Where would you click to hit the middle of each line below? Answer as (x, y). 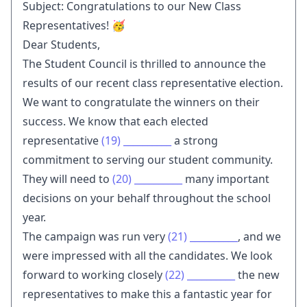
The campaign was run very (95, 236)
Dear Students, (61, 44)
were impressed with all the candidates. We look (148, 255)
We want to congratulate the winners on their (141, 102)
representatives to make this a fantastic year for (147, 294)
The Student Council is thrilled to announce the (144, 63)
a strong (195, 140)
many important (226, 179)
